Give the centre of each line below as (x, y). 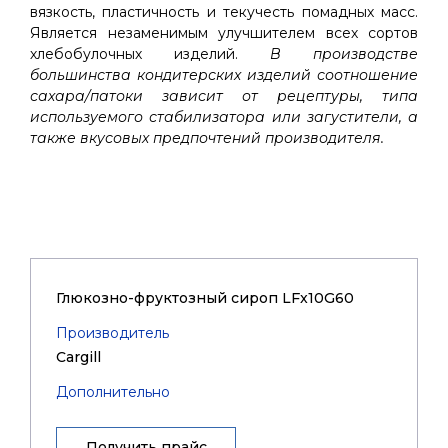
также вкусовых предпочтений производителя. (207, 138)
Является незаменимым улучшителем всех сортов (224, 33)
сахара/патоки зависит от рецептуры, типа (224, 96)
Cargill (78, 357)
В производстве (344, 54)
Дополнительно (113, 392)
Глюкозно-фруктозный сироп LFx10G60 (205, 298)
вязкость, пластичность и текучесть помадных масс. (224, 12)
